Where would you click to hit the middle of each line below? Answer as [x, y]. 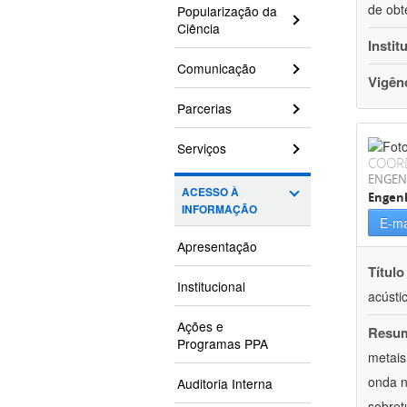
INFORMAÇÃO [219, 210]
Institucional [211, 287]
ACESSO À [210, 193]
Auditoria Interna [225, 384]
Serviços [202, 149]
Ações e [200, 327]
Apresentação [217, 247]
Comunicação [217, 69]
